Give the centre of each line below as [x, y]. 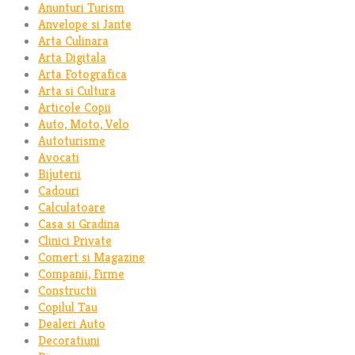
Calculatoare [72, 207]
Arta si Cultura [77, 90]
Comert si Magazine [92, 257]
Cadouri [59, 190]
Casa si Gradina [79, 223]
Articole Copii [74, 107]
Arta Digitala [72, 57]
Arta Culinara [73, 40]
